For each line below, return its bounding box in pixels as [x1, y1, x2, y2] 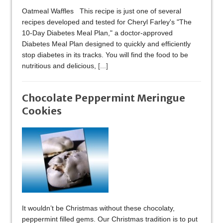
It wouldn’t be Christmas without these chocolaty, [22, 204, 175, 213]
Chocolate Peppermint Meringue [22, 92, 185, 105]
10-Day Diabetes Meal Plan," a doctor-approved [22, 29, 173, 37]
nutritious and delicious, [22, 62, 98, 70]
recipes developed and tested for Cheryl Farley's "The [22, 18, 192, 26]
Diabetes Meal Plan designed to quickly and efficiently [22, 40, 191, 48]
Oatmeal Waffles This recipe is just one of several [22, 7, 181, 15]
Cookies [22, 105, 62, 117]
